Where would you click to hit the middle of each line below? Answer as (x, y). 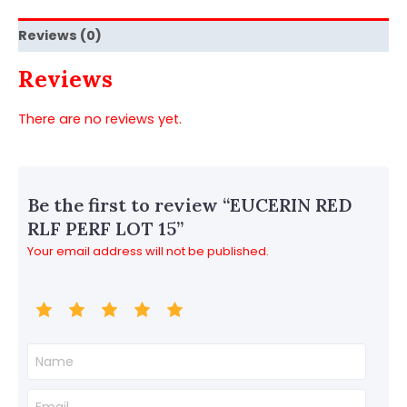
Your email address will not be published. (148, 252)
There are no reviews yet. (100, 119)
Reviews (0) (60, 35)
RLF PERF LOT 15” (105, 229)
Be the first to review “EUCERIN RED (189, 205)
